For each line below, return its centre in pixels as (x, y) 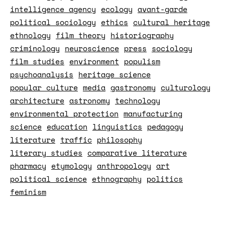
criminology (35, 48)
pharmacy (28, 166)
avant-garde (162, 9)
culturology (186, 87)
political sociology (53, 22)
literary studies (46, 153)
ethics (115, 22)
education (67, 127)
